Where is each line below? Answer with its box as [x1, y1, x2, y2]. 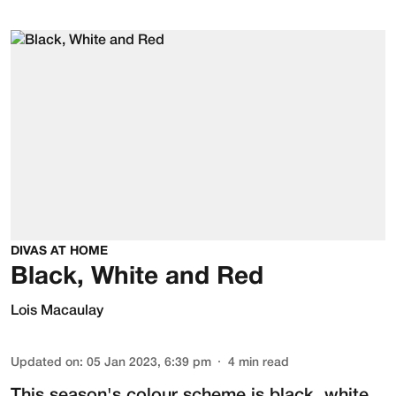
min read [239, 357, 289, 369]
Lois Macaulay [11, 305, 103, 318]
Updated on [11, 357, 80, 369]
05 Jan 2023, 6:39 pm [87, 357, 211, 369]
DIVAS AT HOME [11, 246, 108, 258]
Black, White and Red [11, 266, 263, 290]
